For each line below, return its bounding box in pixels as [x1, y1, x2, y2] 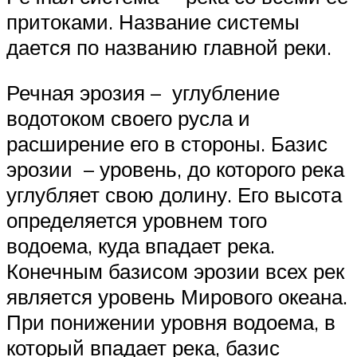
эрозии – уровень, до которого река [6, 156, 344, 182]
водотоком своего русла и [6, 105, 250, 131]
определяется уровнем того [6, 207, 267, 233]
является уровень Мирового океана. [6, 284, 347, 310]
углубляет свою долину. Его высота [6, 182, 342, 208]
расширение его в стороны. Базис [6, 131, 328, 157]
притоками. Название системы [6, 8, 300, 34]
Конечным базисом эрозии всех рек [6, 258, 344, 284]
